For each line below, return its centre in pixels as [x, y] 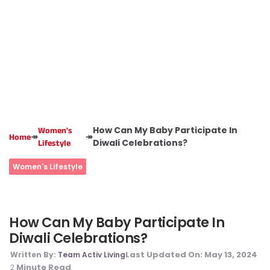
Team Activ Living [92, 255]
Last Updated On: [165, 254]
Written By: [34, 255]
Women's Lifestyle [48, 167]
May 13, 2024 [231, 254]
